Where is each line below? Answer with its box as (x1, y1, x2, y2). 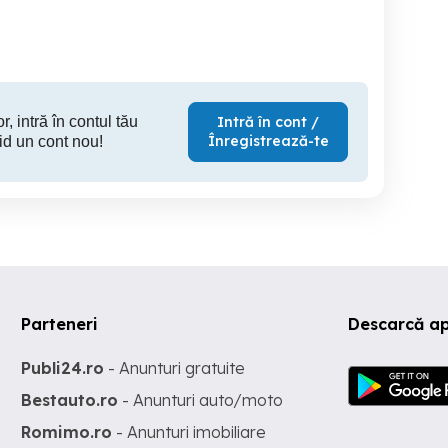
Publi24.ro (21, 358, 105, 378)
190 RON (30, 22, 90, 38)
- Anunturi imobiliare (112, 422, 267, 442)
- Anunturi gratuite (104, 358, 246, 378)
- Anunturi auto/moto (118, 390, 284, 410)
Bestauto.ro (21, 390, 119, 410)
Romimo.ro (21, 422, 113, 442)
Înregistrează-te (207, 132, 329, 150)
